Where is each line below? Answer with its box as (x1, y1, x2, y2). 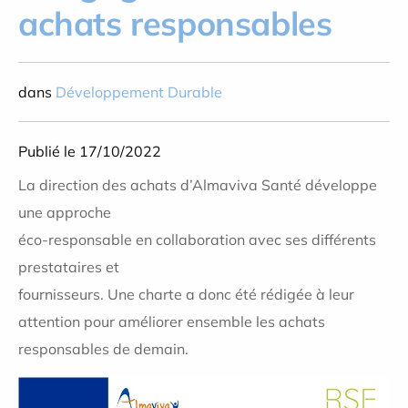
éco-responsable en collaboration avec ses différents (18, 230, 376, 249)
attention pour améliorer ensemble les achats (18, 312, 325, 331)
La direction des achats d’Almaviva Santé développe (18, 176, 377, 194)
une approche (18, 203, 115, 221)
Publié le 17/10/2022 (18, 142, 161, 160)
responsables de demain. (18, 340, 189, 358)
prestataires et (18, 258, 123, 276)
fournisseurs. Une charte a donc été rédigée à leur (18, 285, 354, 303)
